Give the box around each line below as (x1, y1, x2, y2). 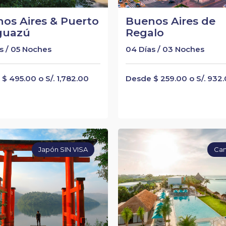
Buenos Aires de (125, 15, 215, 27)
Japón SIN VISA (38, 145, 88, 154)
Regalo (125, 26, 164, 39)
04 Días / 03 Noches (125, 44, 204, 54)
